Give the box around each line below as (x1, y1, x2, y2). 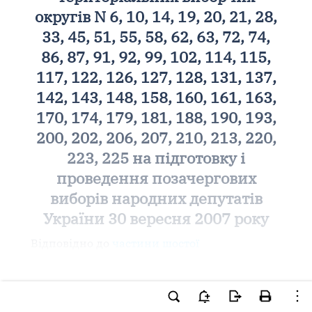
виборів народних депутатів (49, 188, 263, 208)
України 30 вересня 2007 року (43, 208, 269, 228)
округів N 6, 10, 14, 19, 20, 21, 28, (35, 6, 277, 26)
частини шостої (111, 236, 199, 250)
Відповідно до (30, 236, 112, 250)
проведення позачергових (56, 168, 256, 188)
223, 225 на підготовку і (67, 148, 245, 168)
